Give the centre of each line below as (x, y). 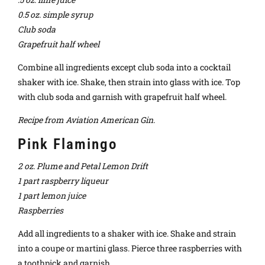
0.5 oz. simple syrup (55, 14)
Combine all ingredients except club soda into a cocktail (124, 67)
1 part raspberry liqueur (63, 180)
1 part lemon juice (52, 195)
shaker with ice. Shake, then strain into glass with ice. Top (129, 82)
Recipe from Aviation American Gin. (86, 119)
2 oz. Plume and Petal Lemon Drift (83, 166)
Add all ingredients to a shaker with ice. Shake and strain (127, 233)
